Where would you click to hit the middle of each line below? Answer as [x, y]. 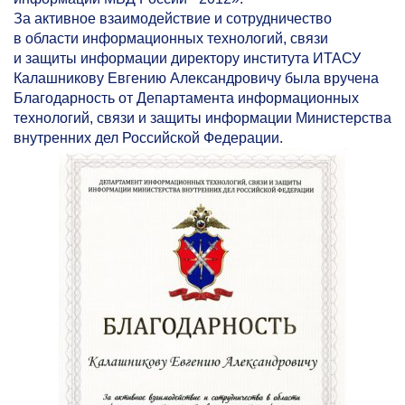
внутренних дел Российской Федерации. [148, 138]
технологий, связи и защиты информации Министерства [202, 118]
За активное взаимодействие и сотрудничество [173, 19]
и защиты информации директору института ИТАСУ [187, 59]
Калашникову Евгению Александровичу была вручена [196, 79]
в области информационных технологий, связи [171, 39]
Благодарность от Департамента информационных [186, 99]
